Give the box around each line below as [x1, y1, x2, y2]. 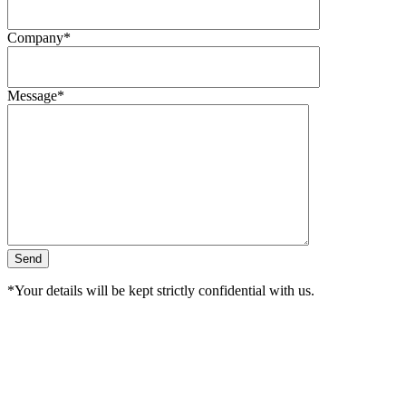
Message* [7, 87, 64, 103]
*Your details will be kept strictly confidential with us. [7, 282, 314, 298]
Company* [7, 29, 71, 45]
